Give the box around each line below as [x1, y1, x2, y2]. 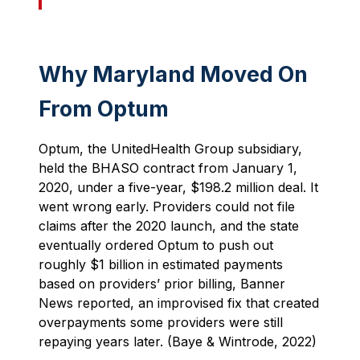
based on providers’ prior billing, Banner [39, 275, 285, 292]
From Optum [39, 95, 169, 122]
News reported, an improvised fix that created [39, 294, 319, 311]
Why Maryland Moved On [39, 60, 308, 88]
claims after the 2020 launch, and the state [39, 217, 299, 234]
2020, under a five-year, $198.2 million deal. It [39, 178, 318, 195]
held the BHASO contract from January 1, [39, 159, 297, 176]
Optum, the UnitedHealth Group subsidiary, [39, 140, 302, 157]
